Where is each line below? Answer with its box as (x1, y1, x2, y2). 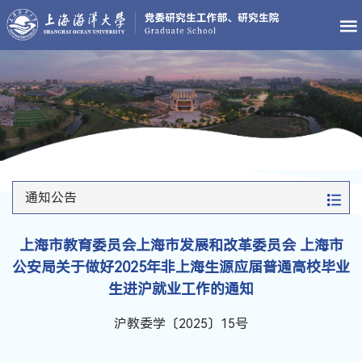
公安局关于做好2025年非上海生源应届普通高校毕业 (12, 258, 350, 276)
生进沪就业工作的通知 (108, 280, 254, 297)
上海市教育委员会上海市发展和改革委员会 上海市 (19, 236, 343, 254)
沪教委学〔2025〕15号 (114, 315, 248, 331)
